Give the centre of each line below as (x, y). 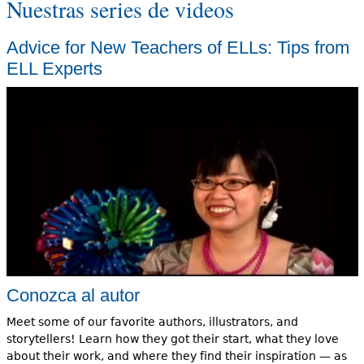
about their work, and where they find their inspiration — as (176, 355)
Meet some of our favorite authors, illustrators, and (152, 321)
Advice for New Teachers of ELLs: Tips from (178, 47)
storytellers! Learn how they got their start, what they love (172, 338)
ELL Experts (54, 68)
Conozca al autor (73, 295)
